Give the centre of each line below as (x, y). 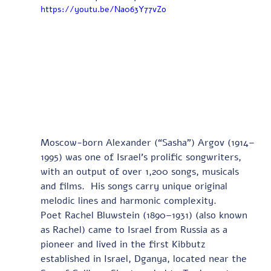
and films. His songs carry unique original (135, 186)
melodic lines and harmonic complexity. (130, 201)
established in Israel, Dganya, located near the (145, 259)
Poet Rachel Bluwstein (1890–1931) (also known (145, 215)
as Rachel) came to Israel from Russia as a (135, 230)
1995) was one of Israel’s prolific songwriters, (142, 157)
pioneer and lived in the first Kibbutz (124, 244)
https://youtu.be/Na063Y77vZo (103, 9)
